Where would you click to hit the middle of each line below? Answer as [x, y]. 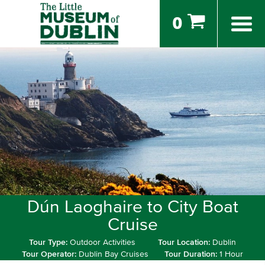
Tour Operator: [50, 254]
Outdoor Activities [102, 243]
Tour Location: [185, 243]
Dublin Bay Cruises [114, 254]
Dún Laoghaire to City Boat [132, 207]
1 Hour [231, 254]
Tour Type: [49, 243]
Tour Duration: [192, 254]
